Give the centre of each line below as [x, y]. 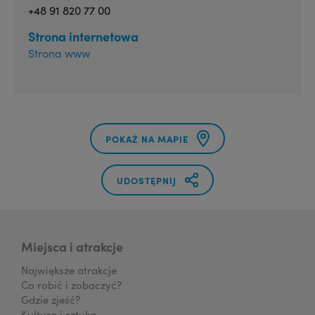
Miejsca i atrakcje [72, 247]
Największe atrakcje [69, 270]
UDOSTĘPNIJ [146, 180]
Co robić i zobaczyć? [71, 285]
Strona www [59, 53]
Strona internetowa [83, 37]
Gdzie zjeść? [51, 300]
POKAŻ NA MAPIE [147, 139]
